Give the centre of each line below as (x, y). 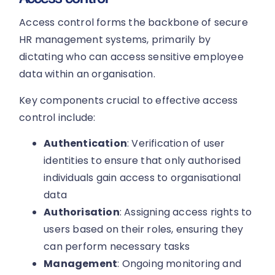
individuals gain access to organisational (142, 177)
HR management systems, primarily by (115, 40)
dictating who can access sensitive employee (131, 57)
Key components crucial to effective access (129, 100)
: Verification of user (176, 143)
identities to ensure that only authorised (142, 160)
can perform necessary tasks (117, 246)
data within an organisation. (87, 74)
